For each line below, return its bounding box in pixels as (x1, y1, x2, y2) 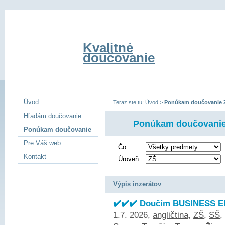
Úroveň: (118, 155, 141, 163)
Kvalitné (83, 41, 133, 55)
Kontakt (24, 153, 46, 160)
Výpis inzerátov (113, 180, 161, 188)
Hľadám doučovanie (24, 112, 81, 120)
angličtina (153, 210, 188, 220)
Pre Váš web (24, 139, 61, 147)
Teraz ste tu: (113, 99, 145, 105)
